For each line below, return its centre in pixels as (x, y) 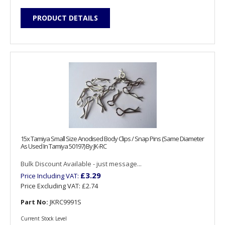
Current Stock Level (44, 218)
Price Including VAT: (50, 176)
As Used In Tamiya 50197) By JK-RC (64, 146)
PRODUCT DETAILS (65, 18)
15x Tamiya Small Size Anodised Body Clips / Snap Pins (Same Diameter (112, 139)
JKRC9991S (65, 202)
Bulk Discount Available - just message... (81, 164)
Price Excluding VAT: (51, 186)
